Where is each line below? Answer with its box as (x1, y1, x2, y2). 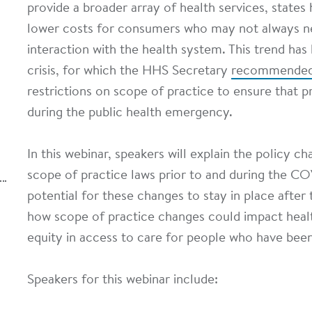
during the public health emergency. (27, 107, 233, 120)
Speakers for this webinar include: (27, 274, 218, 287)
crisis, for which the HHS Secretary (27, 65, 231, 78)
